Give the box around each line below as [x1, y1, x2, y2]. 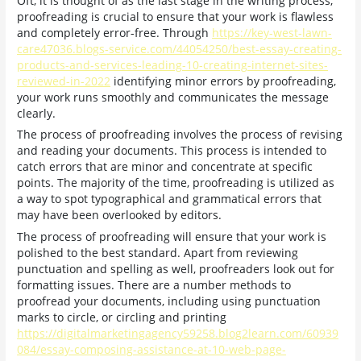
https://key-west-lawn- [212, 24, 333, 40]
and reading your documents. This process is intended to [17, 143, 327, 159]
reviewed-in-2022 [17, 73, 111, 89]
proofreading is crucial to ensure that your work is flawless [17, 8, 334, 24]
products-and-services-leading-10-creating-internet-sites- [17, 56, 329, 73]
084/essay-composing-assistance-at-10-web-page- [17, 342, 287, 358]
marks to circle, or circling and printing [17, 309, 227, 326]
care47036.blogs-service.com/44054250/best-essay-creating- [17, 40, 342, 56]
